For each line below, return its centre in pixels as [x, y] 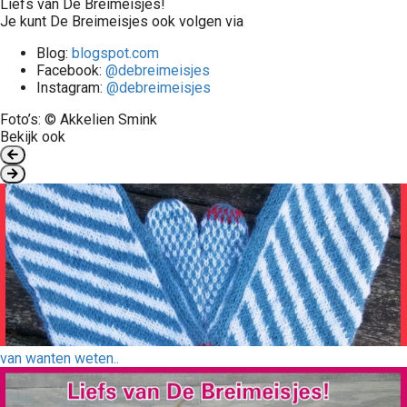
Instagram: [71, 88]
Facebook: [71, 70]
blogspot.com [115, 53]
